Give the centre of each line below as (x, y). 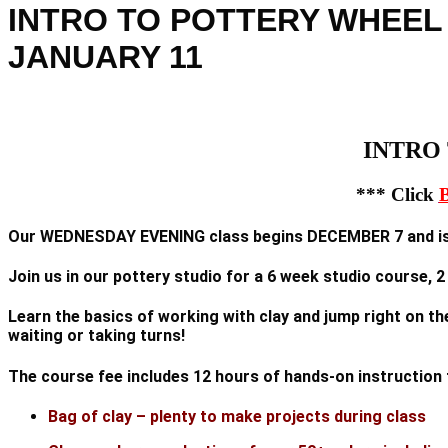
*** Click (397, 194)
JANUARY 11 (105, 57)
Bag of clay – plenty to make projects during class (237, 416)
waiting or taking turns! (96, 336)
